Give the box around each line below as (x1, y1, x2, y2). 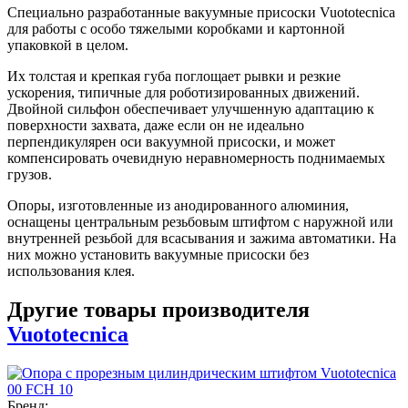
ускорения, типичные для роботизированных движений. (7, 85, 360, 101)
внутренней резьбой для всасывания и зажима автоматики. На (7, 230, 396, 247)
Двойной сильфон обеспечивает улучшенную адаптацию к (7, 101, 374, 117)
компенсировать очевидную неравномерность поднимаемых (7, 150, 385, 167)
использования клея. (7, 263, 135, 280)
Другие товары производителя (7, 298, 310, 322)
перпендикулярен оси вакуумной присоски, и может (7, 134, 335, 150)
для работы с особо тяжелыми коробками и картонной (7, 21, 345, 37)
